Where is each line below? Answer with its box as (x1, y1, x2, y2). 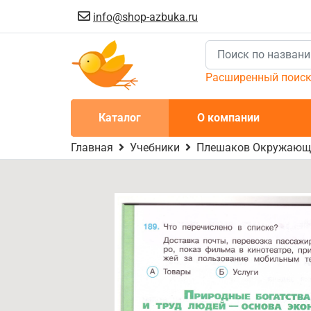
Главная (71, 141, 113, 154)
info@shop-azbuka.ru (93, 10, 198, 24)
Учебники (130, 141, 180, 154)
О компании (196, 111, 260, 124)
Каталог (99, 111, 142, 124)
